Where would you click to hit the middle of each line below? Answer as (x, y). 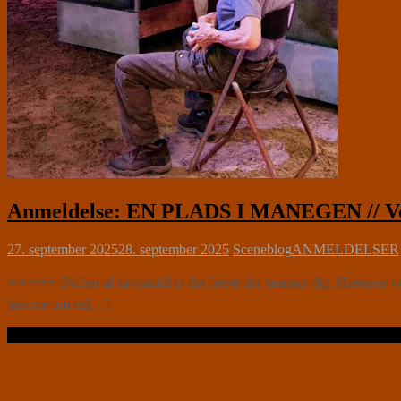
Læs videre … (47, 335)
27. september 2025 (63, 250)
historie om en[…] (59, 304)
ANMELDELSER (346, 250)
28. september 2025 (174, 250)
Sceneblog (262, 250)
